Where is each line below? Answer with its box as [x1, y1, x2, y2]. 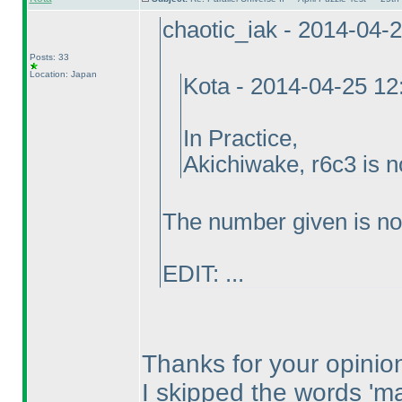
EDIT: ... [162, 261, 244, 286]
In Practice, [182, 126, 298, 151]
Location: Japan [29, 69, 97, 79]
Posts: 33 [29, 52, 69, 62]
